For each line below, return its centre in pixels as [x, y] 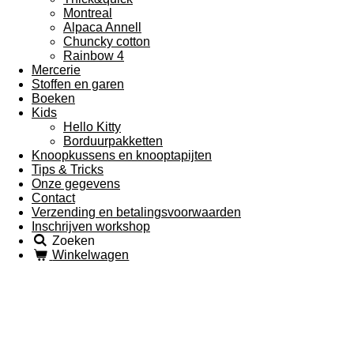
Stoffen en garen [78, 84]
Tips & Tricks [68, 169]
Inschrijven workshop [91, 226]
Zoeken [74, 241]
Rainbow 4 [94, 56]
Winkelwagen [91, 255]
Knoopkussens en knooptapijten [122, 155]
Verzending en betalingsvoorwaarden [136, 212]
